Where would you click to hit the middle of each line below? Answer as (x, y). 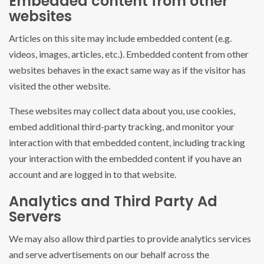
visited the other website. (60, 86)
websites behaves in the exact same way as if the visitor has (127, 70)
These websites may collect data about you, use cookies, (122, 111)
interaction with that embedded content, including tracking (127, 143)
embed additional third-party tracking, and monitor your (122, 127)
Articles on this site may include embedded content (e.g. (120, 38)
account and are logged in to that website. (93, 174)
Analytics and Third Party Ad (113, 202)
